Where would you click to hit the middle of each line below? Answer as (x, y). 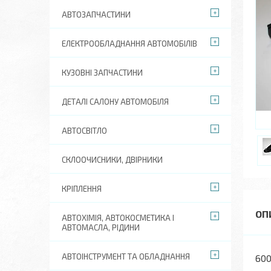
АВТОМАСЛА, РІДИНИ (101, 227)
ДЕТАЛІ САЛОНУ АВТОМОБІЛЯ (115, 102)
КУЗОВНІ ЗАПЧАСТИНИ (102, 73)
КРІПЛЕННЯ (82, 189)
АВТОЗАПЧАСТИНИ (96, 15)
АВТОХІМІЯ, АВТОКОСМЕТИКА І (118, 218)
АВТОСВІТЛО (84, 131)
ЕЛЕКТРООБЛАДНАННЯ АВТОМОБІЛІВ (129, 44)
